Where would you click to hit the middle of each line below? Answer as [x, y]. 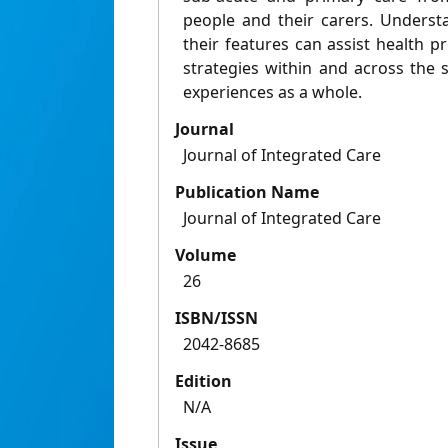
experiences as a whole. [272, 92]
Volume [205, 255]
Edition [203, 381]
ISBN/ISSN [216, 318]
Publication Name [247, 192]
